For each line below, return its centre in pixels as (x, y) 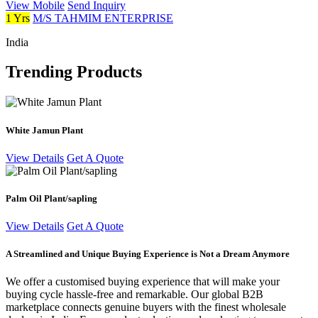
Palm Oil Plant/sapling (51, 198)
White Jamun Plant (44, 130)
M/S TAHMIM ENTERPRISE (103, 18)
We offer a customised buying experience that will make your (143, 282)
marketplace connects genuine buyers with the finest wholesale (146, 307)
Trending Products (74, 72)
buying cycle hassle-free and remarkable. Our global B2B (135, 295)
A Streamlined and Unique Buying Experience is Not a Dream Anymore (148, 254)
